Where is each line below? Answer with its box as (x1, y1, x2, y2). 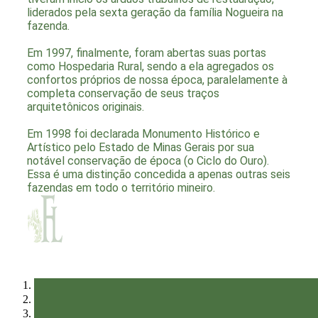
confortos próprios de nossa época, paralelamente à (27, 73, 287, 87)
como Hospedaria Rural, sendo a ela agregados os (27, 60, 274, 74)
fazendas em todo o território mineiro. (27, 181, 215, 195)
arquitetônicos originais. (27, 100, 144, 114)
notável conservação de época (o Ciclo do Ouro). (27, 154, 269, 168)
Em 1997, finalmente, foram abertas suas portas (27, 46, 266, 60)
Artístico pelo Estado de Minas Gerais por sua (27, 141, 254, 155)
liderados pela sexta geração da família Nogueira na (27, 6, 283, 20)
